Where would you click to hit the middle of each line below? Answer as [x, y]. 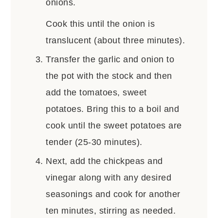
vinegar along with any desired [109, 177]
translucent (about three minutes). [116, 40]
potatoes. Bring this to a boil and [113, 109]
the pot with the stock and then [109, 76]
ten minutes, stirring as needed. [111, 210]
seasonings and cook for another [113, 194]
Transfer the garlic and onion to [110, 59]
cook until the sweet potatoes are [114, 125]
